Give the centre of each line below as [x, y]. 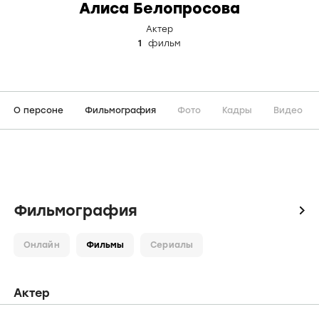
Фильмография [120, 288]
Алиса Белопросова [159, 186]
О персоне [38, 288]
